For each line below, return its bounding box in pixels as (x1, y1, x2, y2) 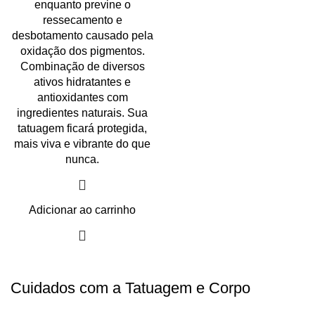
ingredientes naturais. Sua (17, 107, 148, 120)
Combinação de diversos (20, 60, 145, 73)
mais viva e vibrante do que (14, 138, 150, 150)
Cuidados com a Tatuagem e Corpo (11, 279, 250, 297)
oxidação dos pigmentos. (20, 45, 145, 58)
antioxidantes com (37, 91, 128, 104)
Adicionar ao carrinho (29, 204, 136, 217)
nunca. (65, 153, 99, 166)
